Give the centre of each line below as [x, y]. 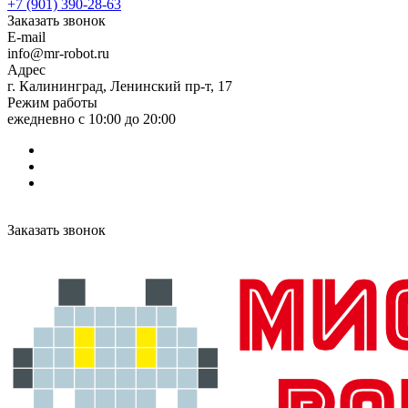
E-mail [26, 37]
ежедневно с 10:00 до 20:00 [92, 119]
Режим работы [52, 102]
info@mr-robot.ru [58, 53]
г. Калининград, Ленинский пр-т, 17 [120, 86]
